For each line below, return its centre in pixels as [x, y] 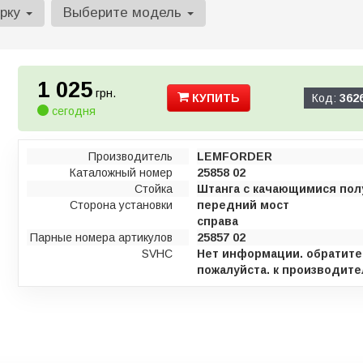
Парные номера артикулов [102, 237]
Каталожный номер [122, 173]
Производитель [131, 156]
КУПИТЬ [215, 98]
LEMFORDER [235, 156]
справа [218, 221]
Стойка [154, 189]
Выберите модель [124, 13]
